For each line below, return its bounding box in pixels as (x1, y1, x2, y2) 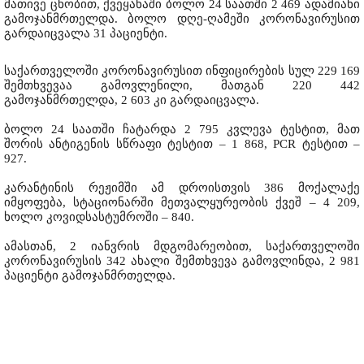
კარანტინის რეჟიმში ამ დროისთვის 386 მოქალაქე (4, 181, 360, 195)
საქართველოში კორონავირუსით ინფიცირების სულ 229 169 (4, 64, 360, 78)
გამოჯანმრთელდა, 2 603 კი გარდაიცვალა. (4, 93, 259, 107)
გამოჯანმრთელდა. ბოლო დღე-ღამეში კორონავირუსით (4, 12, 360, 26)
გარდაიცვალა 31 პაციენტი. (4, 27, 167, 41)
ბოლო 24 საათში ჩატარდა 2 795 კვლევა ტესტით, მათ (4, 123, 360, 136)
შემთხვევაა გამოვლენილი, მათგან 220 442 (4, 79, 360, 93)
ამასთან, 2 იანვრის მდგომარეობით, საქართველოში (4, 240, 360, 253)
